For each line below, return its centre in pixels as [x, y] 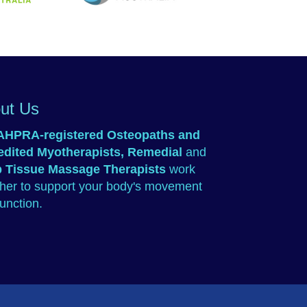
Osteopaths [141, 135]
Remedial [157, 152]
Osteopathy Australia [143, 14]
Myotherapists [79, 152]
